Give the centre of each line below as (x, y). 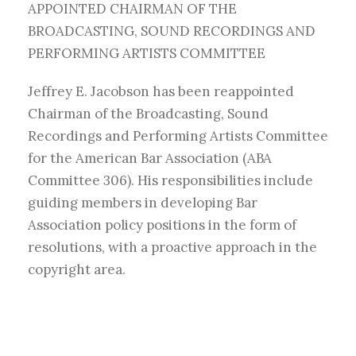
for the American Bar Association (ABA (150, 158)
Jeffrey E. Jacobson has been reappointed (161, 91)
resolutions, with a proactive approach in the (172, 247)
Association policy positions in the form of (162, 224)
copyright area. (77, 269)
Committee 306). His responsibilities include (170, 180)
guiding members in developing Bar (143, 202)
